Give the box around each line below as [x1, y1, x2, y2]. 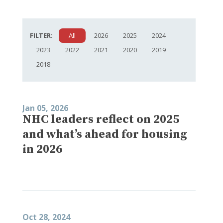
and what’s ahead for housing [22, 126, 187, 142]
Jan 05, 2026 [22, 102, 68, 113]
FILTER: [30, 30, 53, 40]
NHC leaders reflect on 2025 [22, 111, 179, 127]
